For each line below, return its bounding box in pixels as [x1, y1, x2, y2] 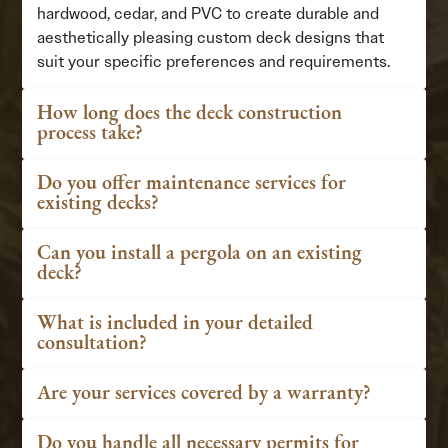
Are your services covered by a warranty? [37, 384, 372, 404]
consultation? [37, 334, 148, 354]
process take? [37, 124, 144, 144]
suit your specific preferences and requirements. [37, 51, 391, 72]
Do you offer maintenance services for [37, 174, 347, 194]
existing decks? [37, 194, 160, 214]
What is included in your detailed [37, 314, 314, 334]
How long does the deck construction [37, 104, 343, 124]
